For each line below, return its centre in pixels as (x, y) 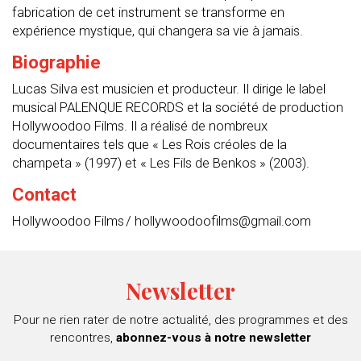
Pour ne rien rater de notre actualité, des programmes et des (180, 320)
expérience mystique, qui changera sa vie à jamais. (158, 30)
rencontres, (83, 337)
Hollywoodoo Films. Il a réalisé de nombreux (140, 125)
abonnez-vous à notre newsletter (214, 337)
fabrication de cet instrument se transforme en (148, 12)
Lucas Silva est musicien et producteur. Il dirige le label (169, 88)
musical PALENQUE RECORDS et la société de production (178, 107)
